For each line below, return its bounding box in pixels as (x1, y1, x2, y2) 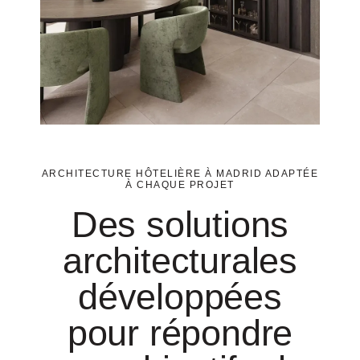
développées (78, 276, 282, 317)
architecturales (63, 239, 297, 281)
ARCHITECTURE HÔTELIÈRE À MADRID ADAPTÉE (41, 167, 319, 179)
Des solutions (71, 203, 289, 245)
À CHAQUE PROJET (125, 178, 235, 190)
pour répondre (67, 312, 293, 354)
